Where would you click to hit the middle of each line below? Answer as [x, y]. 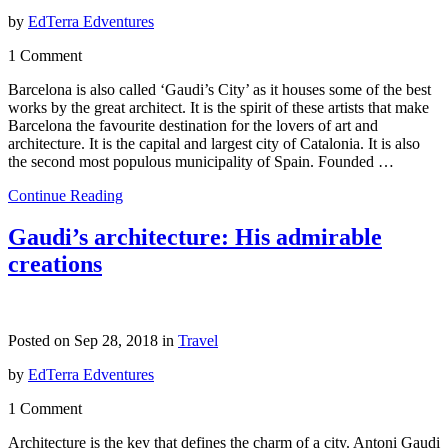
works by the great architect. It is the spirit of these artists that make [218, 107]
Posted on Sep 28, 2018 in [93, 341]
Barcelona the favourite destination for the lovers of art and [193, 125]
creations [55, 264]
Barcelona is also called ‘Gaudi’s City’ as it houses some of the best [219, 89]
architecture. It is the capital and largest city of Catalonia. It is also [214, 143]
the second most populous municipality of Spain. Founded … [201, 161]
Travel [198, 341]
